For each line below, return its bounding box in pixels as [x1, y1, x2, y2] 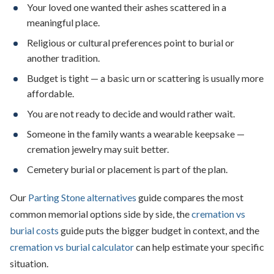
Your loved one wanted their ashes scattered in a [27, 1, 226, 13]
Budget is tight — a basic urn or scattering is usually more [27, 72, 264, 84]
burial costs [10, 224, 59, 237]
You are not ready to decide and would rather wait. [27, 108, 235, 120]
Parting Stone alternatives [28, 191, 136, 204]
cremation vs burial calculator [10, 241, 134, 253]
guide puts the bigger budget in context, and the [59, 224, 259, 237]
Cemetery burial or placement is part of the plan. [27, 163, 228, 176]
